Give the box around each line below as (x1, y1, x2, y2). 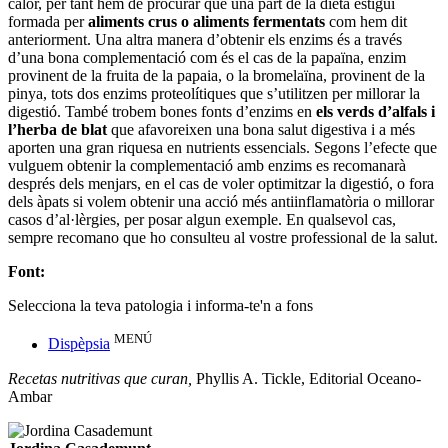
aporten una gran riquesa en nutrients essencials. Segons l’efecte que (8, 139, 437, 157)
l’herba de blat (8, 121, 107, 139)
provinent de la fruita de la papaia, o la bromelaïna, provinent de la (8, 67, 425, 85)
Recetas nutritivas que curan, (8, 369, 196, 387)
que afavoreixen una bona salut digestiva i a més (107, 121, 415, 139)
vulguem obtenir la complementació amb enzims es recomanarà (8, 157, 406, 175)
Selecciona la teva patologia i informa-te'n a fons (8, 297, 313, 315)
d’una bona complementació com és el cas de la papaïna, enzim (8, 49, 406, 67)
